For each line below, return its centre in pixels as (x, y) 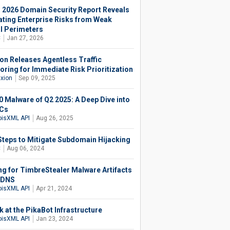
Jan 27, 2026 (25, 38)
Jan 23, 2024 (54, 219)
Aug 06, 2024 (25, 148)
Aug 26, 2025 (54, 118)
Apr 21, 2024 (54, 188)
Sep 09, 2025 (37, 78)
